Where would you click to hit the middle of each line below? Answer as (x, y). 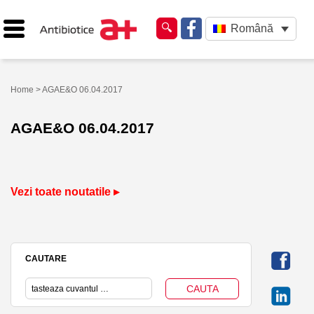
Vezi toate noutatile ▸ (65, 191)
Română (252, 29)
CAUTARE (46, 258)
